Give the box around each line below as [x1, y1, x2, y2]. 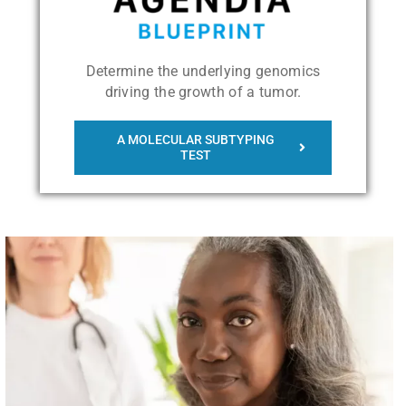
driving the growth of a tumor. [104, 82, 302, 101]
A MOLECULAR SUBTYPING [116, 131, 275, 147]
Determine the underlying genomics [85, 62, 321, 80]
